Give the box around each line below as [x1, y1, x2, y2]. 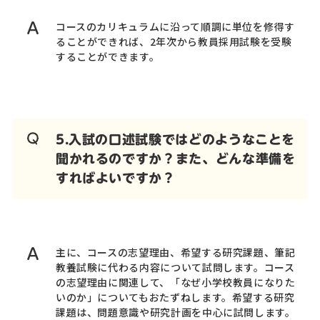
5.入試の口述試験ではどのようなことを [55, 132, 296, 146]
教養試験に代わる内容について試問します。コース [55, 259, 295, 274]
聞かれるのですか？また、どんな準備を [55, 151, 296, 165]
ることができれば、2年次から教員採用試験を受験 [55, 34, 292, 49]
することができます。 [55, 49, 160, 64]
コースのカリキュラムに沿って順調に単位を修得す [55, 19, 295, 34]
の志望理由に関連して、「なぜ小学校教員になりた [55, 274, 296, 289]
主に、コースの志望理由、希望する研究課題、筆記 [55, 244, 296, 259]
